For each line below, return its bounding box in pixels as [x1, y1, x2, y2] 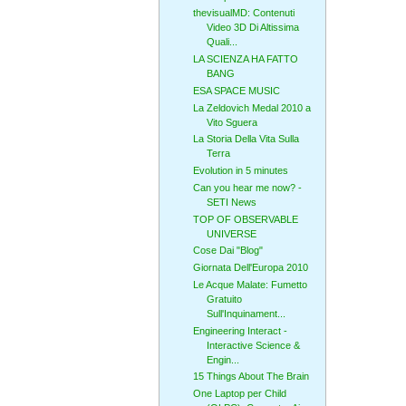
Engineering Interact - [192, 324, 287, 336]
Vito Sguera [206, 116, 257, 128]
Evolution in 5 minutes [192, 165, 288, 177]
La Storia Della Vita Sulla [192, 133, 299, 145]
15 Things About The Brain [192, 371, 309, 382]
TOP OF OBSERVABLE [192, 213, 298, 225]
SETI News [206, 196, 256, 208]
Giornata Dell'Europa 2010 [192, 262, 308, 274]
